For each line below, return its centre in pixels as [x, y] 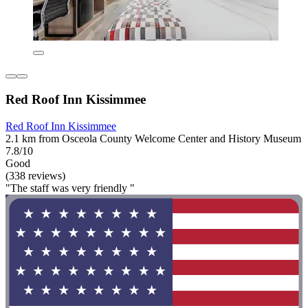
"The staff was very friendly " [70, 188]
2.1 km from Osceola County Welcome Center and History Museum [153, 138]
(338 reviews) [35, 175]
